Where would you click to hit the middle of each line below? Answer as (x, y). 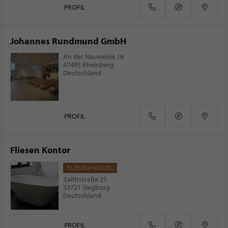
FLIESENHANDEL (90, 168)
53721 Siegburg (87, 187)
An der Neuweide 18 (93, 56)
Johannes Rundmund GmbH (68, 41)
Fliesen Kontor (40, 150)
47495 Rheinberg (89, 65)
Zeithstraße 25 (85, 179)
